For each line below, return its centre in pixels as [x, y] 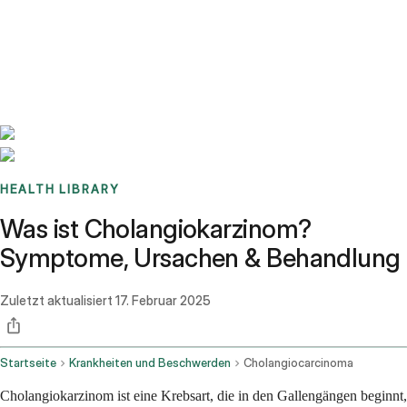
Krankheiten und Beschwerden [150, 363]
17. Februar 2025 [163, 301]
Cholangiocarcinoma [298, 363]
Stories [113, 23]
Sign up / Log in [91, 45]
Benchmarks [58, 23]
